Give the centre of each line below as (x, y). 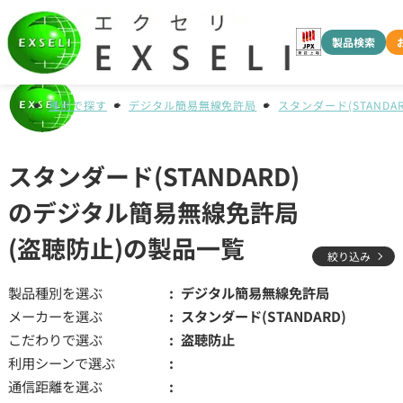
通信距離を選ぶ (55, 385)
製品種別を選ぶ (55, 292)
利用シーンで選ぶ (61, 362)
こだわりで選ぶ (55, 339)
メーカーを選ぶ (55, 315)
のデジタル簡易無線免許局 (153, 212)
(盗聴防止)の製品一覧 (126, 248)
